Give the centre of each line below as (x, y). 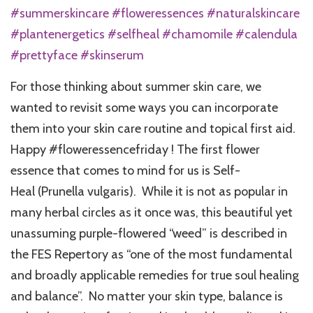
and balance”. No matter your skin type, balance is (147, 297)
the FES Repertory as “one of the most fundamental (151, 255)
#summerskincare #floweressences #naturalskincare (155, 14)
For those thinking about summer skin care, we (136, 87)
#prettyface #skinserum (77, 56)
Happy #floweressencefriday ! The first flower (135, 150)
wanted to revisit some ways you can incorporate (144, 108)
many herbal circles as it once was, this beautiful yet (152, 213)
